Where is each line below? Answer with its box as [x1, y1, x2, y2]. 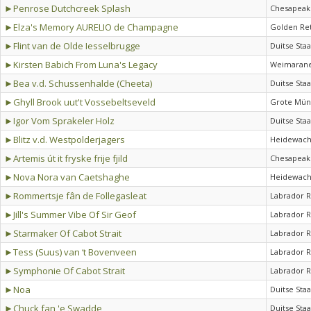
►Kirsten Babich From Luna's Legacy [4, 58, 158, 71]
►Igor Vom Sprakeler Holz [4, 115, 115, 127]
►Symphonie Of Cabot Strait [4, 264, 125, 277]
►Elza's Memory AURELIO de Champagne [4, 21, 178, 33]
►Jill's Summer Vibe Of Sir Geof [4, 208, 136, 221]
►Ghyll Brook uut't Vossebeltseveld [4, 96, 155, 108]
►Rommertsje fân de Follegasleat [4, 190, 146, 202]
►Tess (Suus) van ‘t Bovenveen [4, 246, 137, 258]
